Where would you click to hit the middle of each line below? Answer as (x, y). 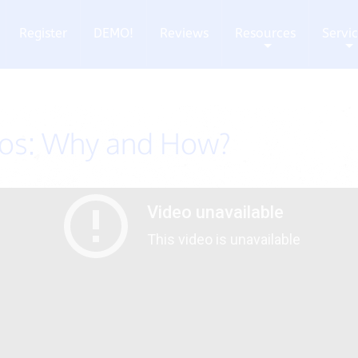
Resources (265, 33)
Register (43, 33)
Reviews (184, 33)
